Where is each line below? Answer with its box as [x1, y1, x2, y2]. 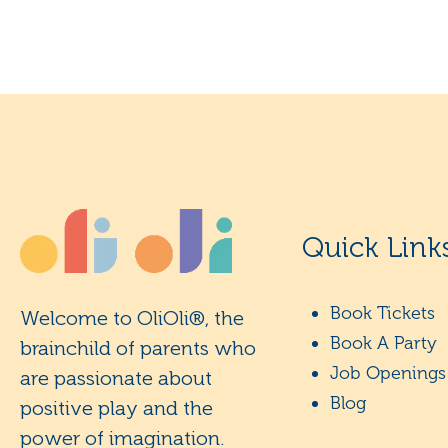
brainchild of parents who [20, 335, 256, 360]
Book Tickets [330, 302, 435, 324]
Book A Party [330, 332, 437, 354]
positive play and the [20, 395, 213, 420]
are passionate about [20, 365, 212, 390]
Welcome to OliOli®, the [20, 305, 244, 330]
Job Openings [330, 362, 446, 384]
